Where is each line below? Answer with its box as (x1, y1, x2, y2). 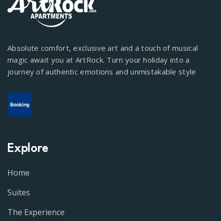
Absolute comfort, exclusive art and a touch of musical (7, 43, 198, 53)
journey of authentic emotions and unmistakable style (7, 67, 196, 77)
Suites (7, 187, 30, 198)
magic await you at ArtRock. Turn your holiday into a (7, 55, 190, 65)
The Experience (7, 207, 65, 218)
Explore (7, 143, 48, 155)
